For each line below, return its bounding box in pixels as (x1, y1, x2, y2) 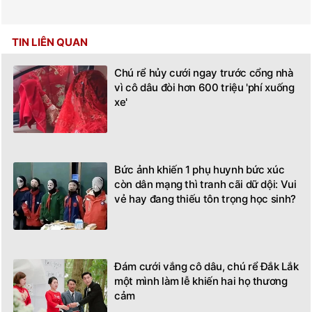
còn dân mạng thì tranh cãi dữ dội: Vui (114, 177, 297, 191)
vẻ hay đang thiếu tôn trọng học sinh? (114, 192, 297, 205)
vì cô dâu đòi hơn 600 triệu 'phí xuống (114, 80, 295, 94)
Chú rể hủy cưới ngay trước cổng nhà (114, 65, 294, 79)
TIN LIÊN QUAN (12, 35, 88, 49)
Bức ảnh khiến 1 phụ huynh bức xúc (114, 162, 285, 176)
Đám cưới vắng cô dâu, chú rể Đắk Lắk (114, 259, 299, 273)
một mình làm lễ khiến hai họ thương (114, 274, 288, 288)
